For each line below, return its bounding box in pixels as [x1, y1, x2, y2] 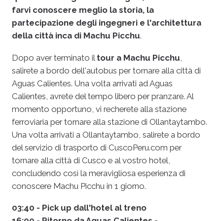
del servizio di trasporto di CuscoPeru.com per [12, 142, 182, 152]
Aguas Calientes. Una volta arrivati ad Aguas [12, 78, 173, 88]
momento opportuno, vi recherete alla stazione [12, 104, 186, 114]
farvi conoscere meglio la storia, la [12, 5, 154, 15]
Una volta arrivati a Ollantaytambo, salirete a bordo [12, 129, 200, 140]
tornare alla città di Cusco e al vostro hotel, [12, 155, 170, 165]
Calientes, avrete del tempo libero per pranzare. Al [12, 91, 193, 101]
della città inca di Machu [12, 31, 110, 41]
